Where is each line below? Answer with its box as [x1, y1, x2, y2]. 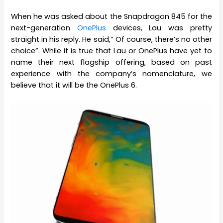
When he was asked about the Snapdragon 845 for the [11, 11, 212, 21]
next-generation [11, 22, 78, 33]
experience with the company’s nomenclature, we [11, 68, 212, 79]
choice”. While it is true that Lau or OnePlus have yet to [11, 45, 212, 56]
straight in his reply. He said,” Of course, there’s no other [11, 34, 212, 44]
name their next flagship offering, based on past [11, 57, 212, 67]
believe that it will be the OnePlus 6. [11, 80, 137, 90]
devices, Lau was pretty [112, 22, 212, 33]
